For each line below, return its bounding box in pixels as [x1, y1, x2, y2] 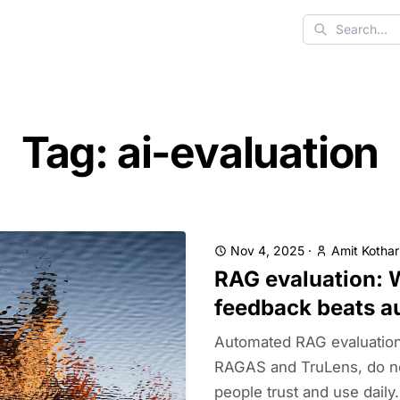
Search [302, 29, 348, 48]
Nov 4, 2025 [230, 243, 304, 258]
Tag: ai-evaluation [21, 126, 379, 179]
